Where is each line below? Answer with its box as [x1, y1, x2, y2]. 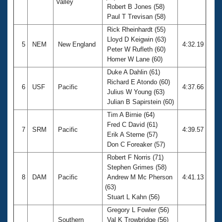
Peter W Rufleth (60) [105, 45, 166, 53]
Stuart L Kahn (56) [105, 193, 162, 201]
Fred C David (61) [105, 120, 158, 128]
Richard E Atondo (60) [105, 78, 170, 86]
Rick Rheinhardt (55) [105, 25, 166, 33]
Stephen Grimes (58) [105, 163, 166, 171]
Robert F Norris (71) [105, 153, 164, 161]
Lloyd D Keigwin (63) [105, 35, 166, 43]
